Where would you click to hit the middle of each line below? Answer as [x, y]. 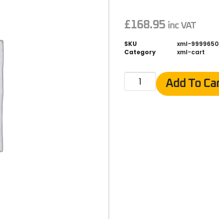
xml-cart [191, 52]
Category [140, 52]
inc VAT [182, 25]
